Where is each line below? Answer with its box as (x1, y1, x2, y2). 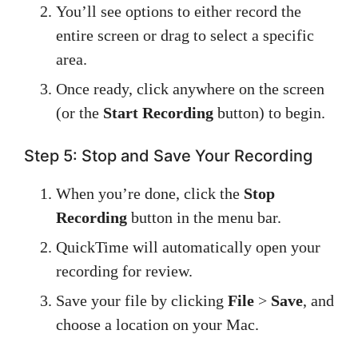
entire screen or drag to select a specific (56, 26, 314, 44)
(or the (56, 104, 103, 121)
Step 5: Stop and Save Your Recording (24, 146, 312, 165)
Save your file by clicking (56, 292, 228, 309)
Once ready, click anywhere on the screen (56, 80, 324, 97)
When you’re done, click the (56, 185, 244, 202)
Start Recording (103, 104, 213, 121)
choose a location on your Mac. (56, 316, 259, 333)
